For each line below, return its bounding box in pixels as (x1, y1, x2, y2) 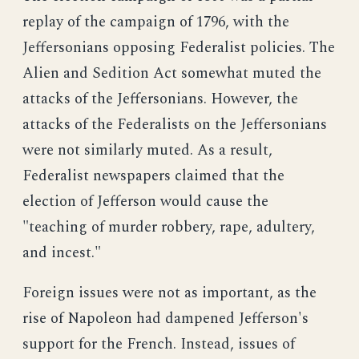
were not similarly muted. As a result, (22, 139, 272, 163)
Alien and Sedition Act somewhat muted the (22, 62, 321, 86)
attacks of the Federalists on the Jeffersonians (22, 113, 327, 137)
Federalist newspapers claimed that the (22, 164, 284, 188)
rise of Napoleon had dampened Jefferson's (22, 307, 309, 331)
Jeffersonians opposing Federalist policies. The (22, 36, 335, 60)
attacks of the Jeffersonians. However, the (22, 87, 298, 111)
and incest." (22, 241, 101, 265)
